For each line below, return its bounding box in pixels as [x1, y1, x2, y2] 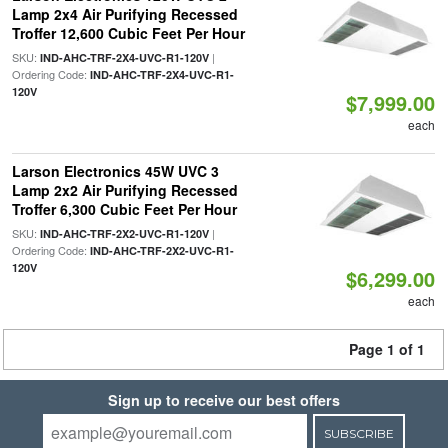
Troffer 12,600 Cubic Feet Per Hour [11, 23, 245, 43]
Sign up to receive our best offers [108, 390, 340, 410]
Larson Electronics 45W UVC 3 [11, 161, 219, 181]
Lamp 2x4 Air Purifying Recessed [11, 4, 238, 24]
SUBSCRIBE [323, 426, 394, 441]
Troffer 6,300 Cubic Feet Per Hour [11, 199, 237, 219]
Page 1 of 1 [349, 339, 425, 359]
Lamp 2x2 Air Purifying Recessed [11, 180, 238, 200]
